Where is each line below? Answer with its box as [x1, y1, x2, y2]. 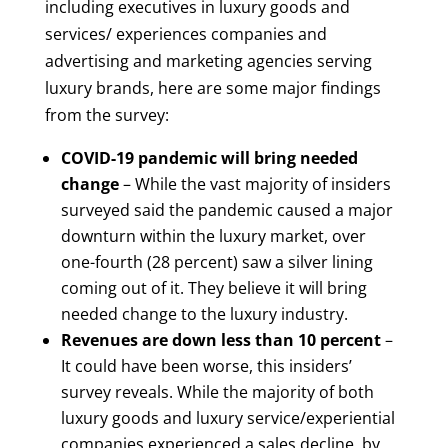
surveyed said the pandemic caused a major [60, 198, 393, 221]
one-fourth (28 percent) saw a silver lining [60, 250, 373, 273]
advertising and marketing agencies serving [44, 49, 372, 72]
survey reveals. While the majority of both [60, 380, 374, 403]
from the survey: [44, 103, 169, 126]
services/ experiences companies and [44, 22, 327, 45]
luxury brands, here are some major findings [44, 76, 381, 99]
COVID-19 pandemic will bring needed [60, 146, 358, 169]
